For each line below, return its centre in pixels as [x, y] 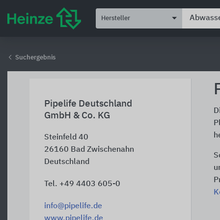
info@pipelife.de [73, 206]
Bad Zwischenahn [102, 150]
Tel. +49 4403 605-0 [82, 184]
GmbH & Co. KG [77, 116]
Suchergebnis [35, 58]
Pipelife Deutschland [88, 104]
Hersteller [116, 18]
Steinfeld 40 [66, 137]
